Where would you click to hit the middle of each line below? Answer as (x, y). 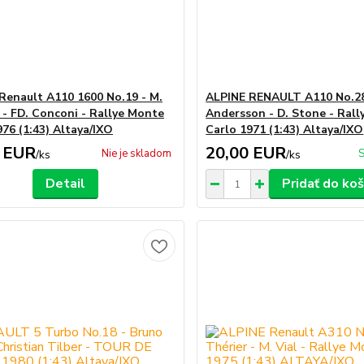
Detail (66, 184)
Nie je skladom (137, 154)
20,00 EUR (246, 153)
